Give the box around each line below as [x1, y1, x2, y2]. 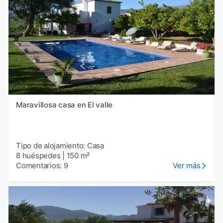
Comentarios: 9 [16, 160, 68, 170]
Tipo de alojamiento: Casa [16, 140, 104, 150]
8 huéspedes [16, 150, 61, 160]
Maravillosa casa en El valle [16, 100, 112, 110]
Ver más [173, 160, 201, 170]
